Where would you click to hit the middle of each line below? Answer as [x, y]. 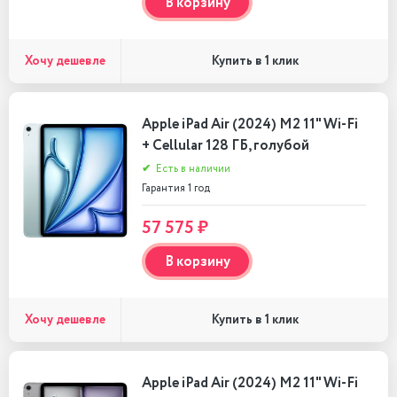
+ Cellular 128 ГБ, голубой [226, 146]
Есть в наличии [192, 169]
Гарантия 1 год [176, 188]
